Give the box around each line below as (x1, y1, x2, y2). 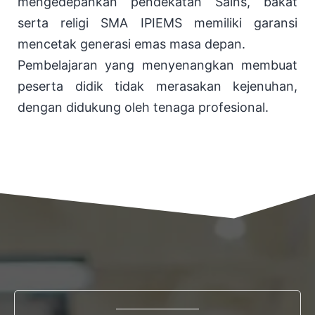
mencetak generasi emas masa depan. (18, 36, 245, 51)
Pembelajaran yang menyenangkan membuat (18, 57, 297, 72)
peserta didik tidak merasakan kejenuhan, (18, 78, 297, 94)
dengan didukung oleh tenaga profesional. (18, 99, 269, 115)
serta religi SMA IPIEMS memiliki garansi (18, 15, 297, 30)
